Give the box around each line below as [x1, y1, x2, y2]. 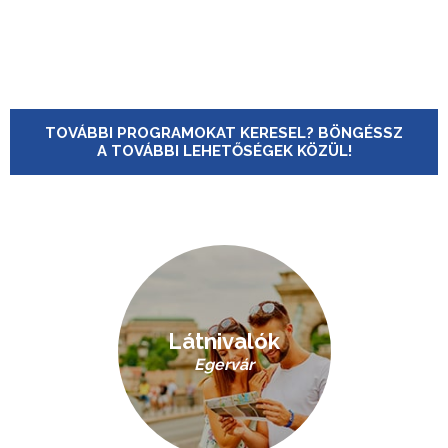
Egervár [194, 355, 254, 374]
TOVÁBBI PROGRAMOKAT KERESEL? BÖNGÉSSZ [45, 124, 403, 142]
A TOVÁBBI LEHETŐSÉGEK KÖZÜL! [96, 142, 352, 160]
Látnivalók [168, 328, 280, 354]
